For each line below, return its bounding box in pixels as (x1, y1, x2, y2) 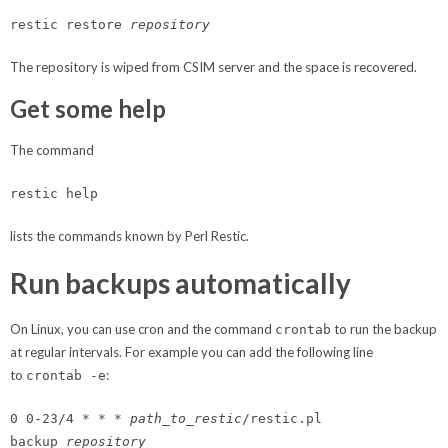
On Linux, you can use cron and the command (10, 321, 275, 338)
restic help (10, 186, 98, 202)
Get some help (10, 94, 166, 124)
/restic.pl (242, 411, 322, 427)
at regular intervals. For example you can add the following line (10, 344, 373, 361)
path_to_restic (130, 411, 242, 427)
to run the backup (331, 321, 437, 338)
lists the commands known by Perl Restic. (10, 228, 249, 245)
